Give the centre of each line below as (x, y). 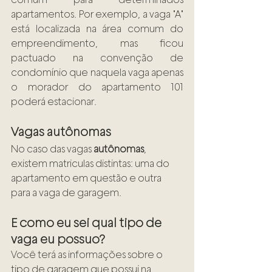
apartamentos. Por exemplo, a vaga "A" (97, 15)
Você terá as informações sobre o (88, 255)
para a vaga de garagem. (67, 193)
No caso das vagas (52, 149)
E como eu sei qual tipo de (87, 223)
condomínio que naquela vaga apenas (97, 73)
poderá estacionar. (55, 102)
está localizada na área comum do (97, 29)
